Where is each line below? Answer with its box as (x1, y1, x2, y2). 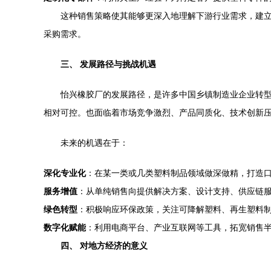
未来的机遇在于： (60, 138, 128, 148)
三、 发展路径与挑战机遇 (60, 59, 156, 69)
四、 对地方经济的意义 (60, 241, 148, 250)
